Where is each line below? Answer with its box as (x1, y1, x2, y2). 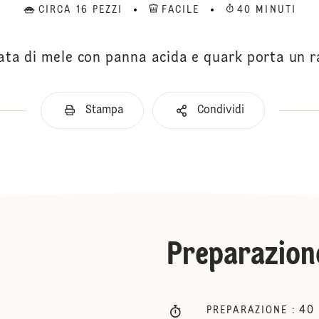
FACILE (162, 5, 200, 15)
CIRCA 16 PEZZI (38, 5, 123, 15)
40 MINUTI (237, 5, 296, 15)
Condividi (197, 105, 244, 116)
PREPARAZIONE (206, 305, 293, 315)
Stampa (85, 105, 123, 116)
